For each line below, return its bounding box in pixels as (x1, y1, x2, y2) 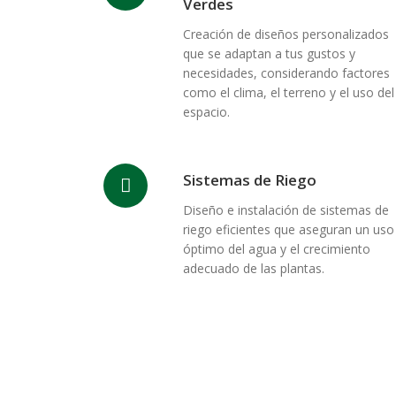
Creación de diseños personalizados (183, 26, 389, 42)
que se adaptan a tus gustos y (183, 45, 355, 62)
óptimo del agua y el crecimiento (183, 240, 370, 257)
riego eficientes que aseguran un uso (183, 221, 394, 238)
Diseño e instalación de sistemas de (183, 202, 389, 218)
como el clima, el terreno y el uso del (183, 84, 394, 101)
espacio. (183, 103, 230, 120)
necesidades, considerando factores (183, 65, 390, 81)
